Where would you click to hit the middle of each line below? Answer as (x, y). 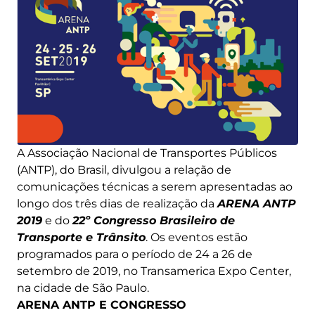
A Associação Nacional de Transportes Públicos (147, 153)
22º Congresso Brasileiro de (154, 221)
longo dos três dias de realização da (117, 204)
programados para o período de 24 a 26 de (135, 255)
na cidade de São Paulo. (83, 288)
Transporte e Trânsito (81, 238)
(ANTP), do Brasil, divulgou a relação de (124, 170)
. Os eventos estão (197, 238)
